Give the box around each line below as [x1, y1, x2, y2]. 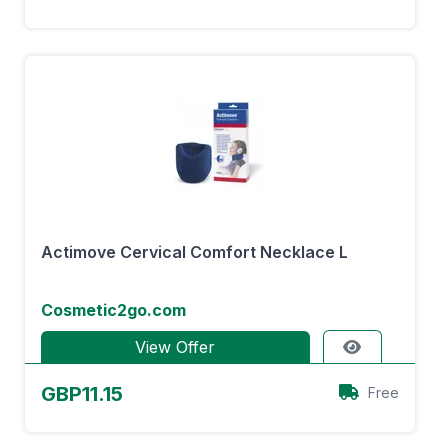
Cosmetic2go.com [41, 300, 186, 320]
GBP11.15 [41, 382, 123, 406]
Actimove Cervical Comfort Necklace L [41, 242, 348, 262]
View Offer [135, 337, 216, 357]
